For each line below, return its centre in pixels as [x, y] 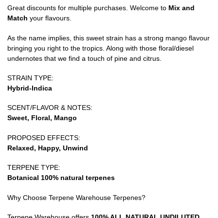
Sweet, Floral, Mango [42, 118]
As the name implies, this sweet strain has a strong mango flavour [109, 38]
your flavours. [50, 18]
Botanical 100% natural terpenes [61, 178]
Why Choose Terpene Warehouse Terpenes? [76, 197]
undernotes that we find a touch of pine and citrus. [84, 58]
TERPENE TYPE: [34, 168]
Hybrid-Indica [30, 88]
